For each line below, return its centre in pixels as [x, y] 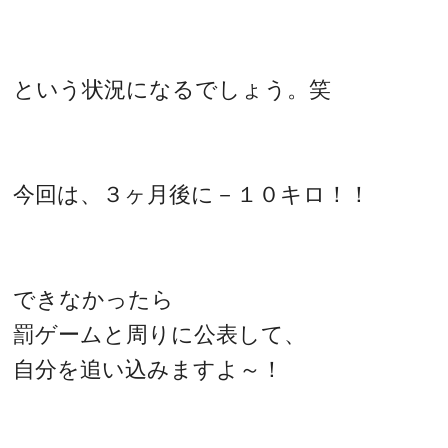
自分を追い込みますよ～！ [148, 369]
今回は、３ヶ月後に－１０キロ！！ [192, 194]
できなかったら [94, 299]
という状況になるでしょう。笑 [172, 89]
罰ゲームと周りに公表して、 [160, 334]
